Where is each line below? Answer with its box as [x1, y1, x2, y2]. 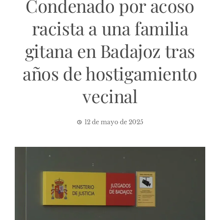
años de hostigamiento [23, 61, 197, 85]
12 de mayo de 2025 [84, 118, 143, 126]
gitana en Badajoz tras [25, 38, 195, 62]
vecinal [82, 83, 137, 108]
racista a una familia [31, 16, 189, 40]
